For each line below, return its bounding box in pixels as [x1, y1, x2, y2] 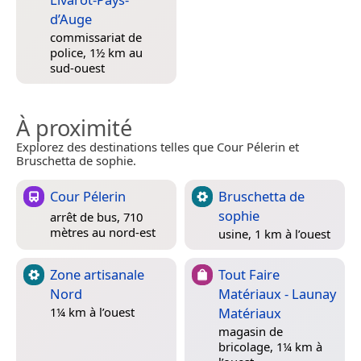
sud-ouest [50, 60, 105, 77]
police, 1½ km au [50, 44, 143, 61]
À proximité [16, 112, 132, 143]
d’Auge [50, 9, 92, 28]
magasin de [218, 323, 283, 340]
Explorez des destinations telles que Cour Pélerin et [16, 138, 299, 155]
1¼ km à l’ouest [50, 304, 135, 321]
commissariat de [50, 29, 142, 46]
